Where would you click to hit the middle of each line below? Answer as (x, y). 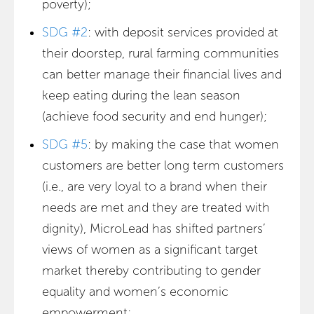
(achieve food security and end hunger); (155, 116)
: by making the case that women (183, 144)
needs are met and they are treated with (156, 207)
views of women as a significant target (150, 250)
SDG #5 (65, 144)
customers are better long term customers (163, 165)
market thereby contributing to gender (151, 271)
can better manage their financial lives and (162, 74)
